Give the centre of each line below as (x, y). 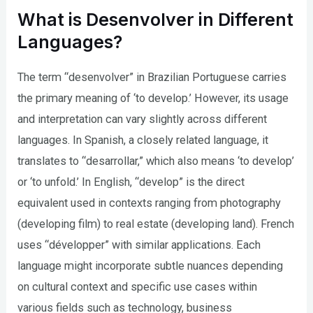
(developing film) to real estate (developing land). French (156, 224)
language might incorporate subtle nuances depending (151, 265)
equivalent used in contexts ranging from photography (150, 203)
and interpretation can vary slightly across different (143, 119)
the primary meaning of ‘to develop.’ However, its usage (153, 98)
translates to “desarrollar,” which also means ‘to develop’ (156, 161)
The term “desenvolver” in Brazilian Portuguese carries (152, 77)
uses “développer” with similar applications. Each (139, 245)
